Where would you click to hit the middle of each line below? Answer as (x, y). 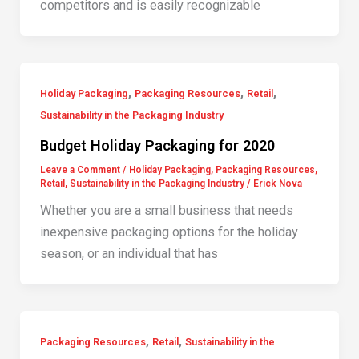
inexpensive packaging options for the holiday (169, 232)
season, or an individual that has (129, 254)
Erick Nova (277, 183)
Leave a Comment (80, 169)
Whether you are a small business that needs (166, 211)
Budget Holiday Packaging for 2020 (157, 145)
